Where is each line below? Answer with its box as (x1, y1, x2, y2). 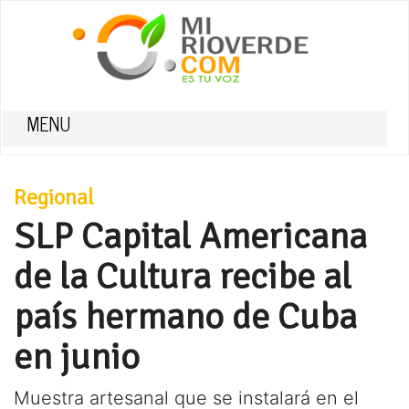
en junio (14, 334, 140, 380)
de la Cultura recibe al (14, 254, 351, 299)
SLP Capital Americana (14, 214, 367, 259)
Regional (14, 184, 94, 211)
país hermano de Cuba (14, 294, 357, 340)
